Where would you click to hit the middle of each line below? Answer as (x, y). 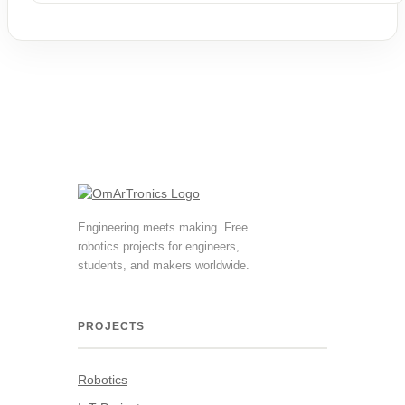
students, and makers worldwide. (164, 266)
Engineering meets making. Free (163, 228)
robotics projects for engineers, (159, 247)
